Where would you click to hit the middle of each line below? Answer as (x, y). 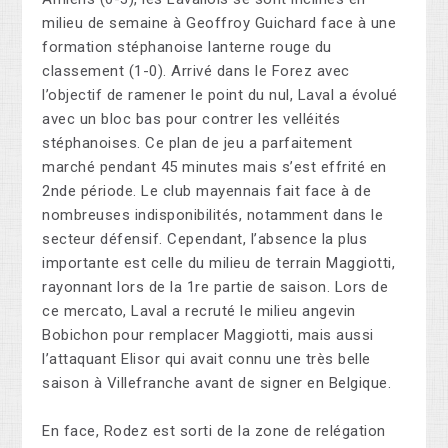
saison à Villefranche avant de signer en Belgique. (217, 383)
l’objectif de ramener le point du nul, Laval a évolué (220, 95)
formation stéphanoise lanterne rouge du (187, 47)
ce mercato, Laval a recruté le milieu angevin (199, 311)
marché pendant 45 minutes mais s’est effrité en (214, 167)
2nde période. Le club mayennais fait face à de (207, 191)
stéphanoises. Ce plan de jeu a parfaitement (197, 143)
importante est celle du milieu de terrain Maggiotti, (219, 263)
